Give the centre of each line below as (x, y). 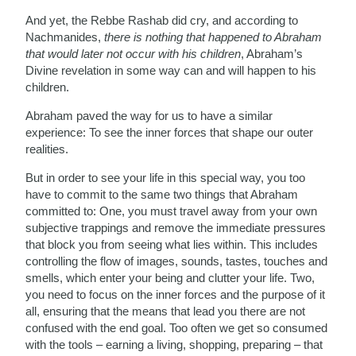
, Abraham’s (272, 53)
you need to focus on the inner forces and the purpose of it (176, 294)
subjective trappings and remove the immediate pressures (176, 227)
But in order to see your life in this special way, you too (166, 177)
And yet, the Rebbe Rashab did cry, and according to (162, 20)
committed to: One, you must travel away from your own (172, 211)
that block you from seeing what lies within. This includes (172, 244)
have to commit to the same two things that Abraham (162, 194)
